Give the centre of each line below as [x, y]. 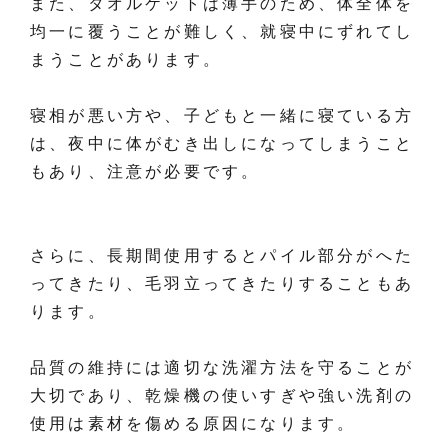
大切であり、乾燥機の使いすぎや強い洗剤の [222, 396]
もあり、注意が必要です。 [145, 172]
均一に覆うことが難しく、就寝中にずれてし [222, 32]
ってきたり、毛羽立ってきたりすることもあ [222, 284]
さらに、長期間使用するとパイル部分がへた [222, 256]
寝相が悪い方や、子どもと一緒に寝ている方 [222, 116]
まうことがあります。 [126, 60]
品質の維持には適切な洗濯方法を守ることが [222, 368]
